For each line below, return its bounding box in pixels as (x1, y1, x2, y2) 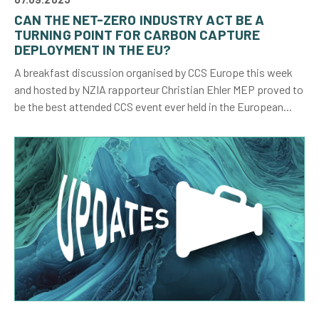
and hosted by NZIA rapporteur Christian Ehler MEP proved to (14, 83, 303, 97)
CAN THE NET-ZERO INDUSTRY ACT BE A (14, 11, 265, 28)
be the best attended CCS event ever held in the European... (14, 100, 292, 114)
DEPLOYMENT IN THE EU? (14, 41, 172, 58)
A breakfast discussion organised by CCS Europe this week (14, 66, 293, 80)
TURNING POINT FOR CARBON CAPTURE (14, 26, 261, 43)
